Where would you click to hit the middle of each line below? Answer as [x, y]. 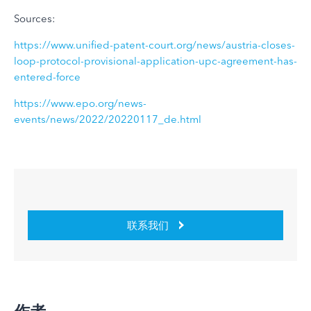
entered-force [47, 77]
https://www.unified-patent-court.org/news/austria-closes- [154, 45]
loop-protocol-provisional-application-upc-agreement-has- [155, 61]
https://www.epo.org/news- [80, 103]
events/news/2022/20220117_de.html [108, 119]
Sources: [35, 18]
